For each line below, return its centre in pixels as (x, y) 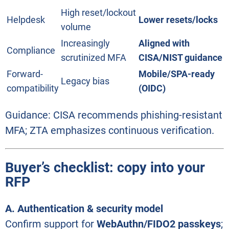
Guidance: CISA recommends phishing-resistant (114, 115)
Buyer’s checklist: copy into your (105, 168)
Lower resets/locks (178, 20)
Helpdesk (26, 20)
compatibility (33, 88)
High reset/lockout (98, 13)
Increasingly (85, 43)
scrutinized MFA (94, 58)
